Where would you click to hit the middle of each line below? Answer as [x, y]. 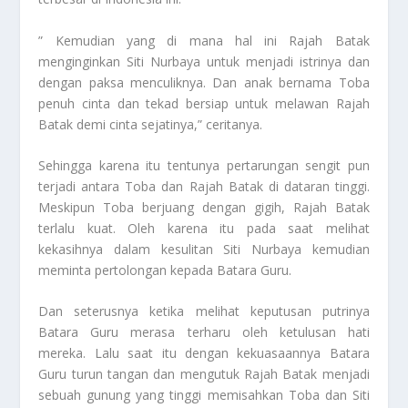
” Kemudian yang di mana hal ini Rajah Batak [204, 40]
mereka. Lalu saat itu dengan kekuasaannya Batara [204, 353]
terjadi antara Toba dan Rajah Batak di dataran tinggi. [204, 187]
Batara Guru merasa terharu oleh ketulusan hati [204, 332]
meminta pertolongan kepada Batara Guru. [165, 270]
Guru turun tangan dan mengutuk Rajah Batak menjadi [204, 374]
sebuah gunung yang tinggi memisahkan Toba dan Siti [204, 395]
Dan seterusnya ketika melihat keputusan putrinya [204, 311]
